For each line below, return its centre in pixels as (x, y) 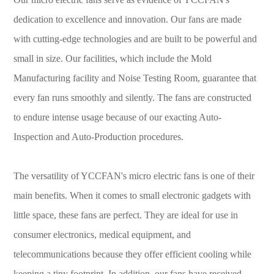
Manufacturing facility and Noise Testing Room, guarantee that (135, 78)
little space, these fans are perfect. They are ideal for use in (126, 215)
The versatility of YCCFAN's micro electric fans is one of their (134, 176)
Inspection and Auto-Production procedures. (99, 137)
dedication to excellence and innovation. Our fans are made (128, 20)
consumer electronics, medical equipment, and (102, 235)
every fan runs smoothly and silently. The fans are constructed (133, 98)
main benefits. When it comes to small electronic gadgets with (132, 196)
